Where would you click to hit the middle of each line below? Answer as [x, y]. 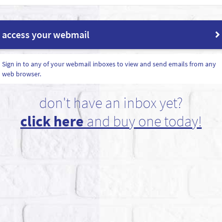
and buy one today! [143, 121]
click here [52, 121]
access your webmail [46, 34]
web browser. [22, 74]
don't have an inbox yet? [111, 102]
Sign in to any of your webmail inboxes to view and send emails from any [109, 64]
